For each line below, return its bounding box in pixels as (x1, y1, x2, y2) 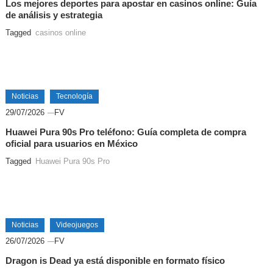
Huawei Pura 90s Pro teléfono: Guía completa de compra (5, 127, 246, 138)
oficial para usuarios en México (5, 138, 138, 149)
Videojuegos (55, 221, 98, 230)
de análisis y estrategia (5, 10, 102, 21)
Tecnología (55, 92, 93, 101)
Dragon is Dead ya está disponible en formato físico (5, 255, 225, 266)
